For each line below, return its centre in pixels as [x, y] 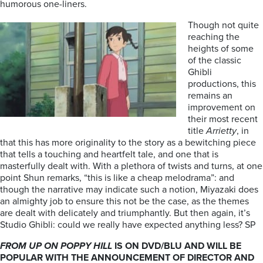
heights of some [221, 49]
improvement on [222, 107]
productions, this [222, 84]
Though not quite [223, 25]
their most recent [223, 119]
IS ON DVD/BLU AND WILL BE [177, 246]
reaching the [214, 37]
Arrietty [221, 131]
